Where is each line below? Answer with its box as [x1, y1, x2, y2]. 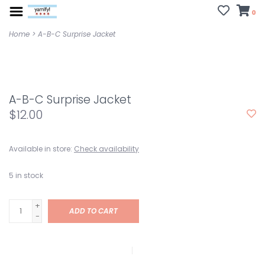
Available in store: [9, 144, 72, 154]
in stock [15, 170, 43, 180]
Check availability [74, 144, 139, 154]
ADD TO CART [69, 206, 118, 216]
